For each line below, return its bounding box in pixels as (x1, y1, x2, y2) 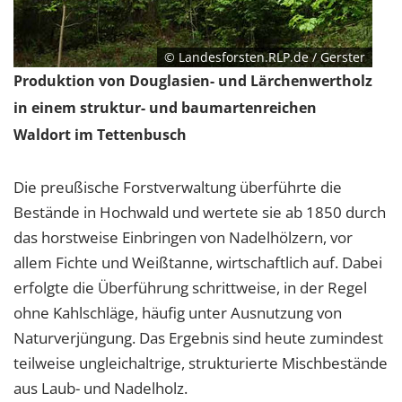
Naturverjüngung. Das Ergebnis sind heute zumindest (13, 328, 383, 349)
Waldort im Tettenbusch (13, 125, 187, 145)
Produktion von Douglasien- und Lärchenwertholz (13, 71, 372, 92)
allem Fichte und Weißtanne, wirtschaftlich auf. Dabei (13, 252, 382, 274)
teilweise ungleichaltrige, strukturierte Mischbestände (13, 353, 388, 374)
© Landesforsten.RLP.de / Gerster (164, 48, 365, 66)
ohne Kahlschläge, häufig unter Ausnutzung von (13, 302, 342, 324)
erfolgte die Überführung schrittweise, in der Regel (13, 277, 367, 299)
